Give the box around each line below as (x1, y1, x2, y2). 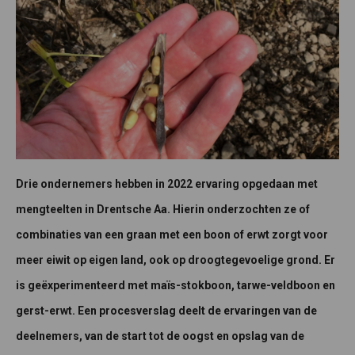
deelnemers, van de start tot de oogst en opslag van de (16, 329, 304, 342)
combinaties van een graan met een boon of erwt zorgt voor (16, 227, 328, 241)
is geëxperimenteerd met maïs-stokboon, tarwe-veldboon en (16, 278, 335, 292)
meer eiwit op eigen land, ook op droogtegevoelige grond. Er (16, 253, 335, 266)
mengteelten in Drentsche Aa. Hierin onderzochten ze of (16, 202, 310, 216)
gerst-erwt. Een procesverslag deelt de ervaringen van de (16, 303, 317, 317)
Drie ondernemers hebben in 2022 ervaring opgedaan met (16, 177, 318, 190)
